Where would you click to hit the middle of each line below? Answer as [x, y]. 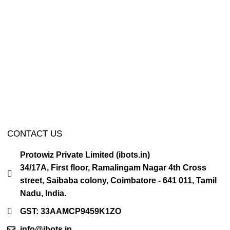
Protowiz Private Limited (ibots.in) [85, 155]
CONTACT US [34, 134]
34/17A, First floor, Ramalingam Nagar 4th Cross [113, 168]
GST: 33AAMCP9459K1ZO [70, 211]
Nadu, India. [43, 193]
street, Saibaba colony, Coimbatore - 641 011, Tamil [118, 180]
